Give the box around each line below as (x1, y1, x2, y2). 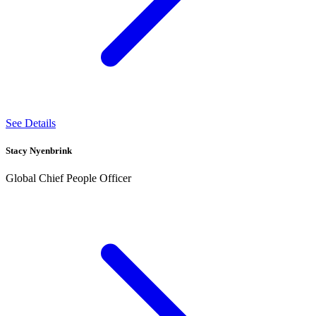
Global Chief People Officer (6, 172, 131, 185)
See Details (6, 116, 56, 129)
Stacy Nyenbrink (6, 145, 72, 156)
